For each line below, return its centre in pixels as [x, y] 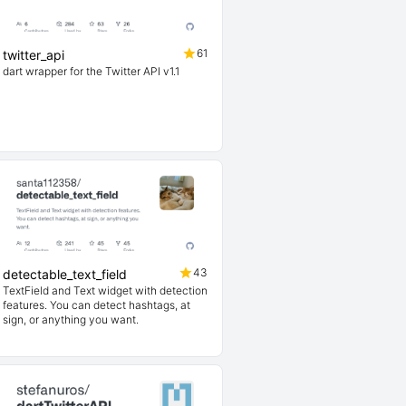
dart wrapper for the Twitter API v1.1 [91, 71]
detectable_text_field [65, 274]
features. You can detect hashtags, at [97, 305]
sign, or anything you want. [71, 319]
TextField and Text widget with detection [105, 290]
